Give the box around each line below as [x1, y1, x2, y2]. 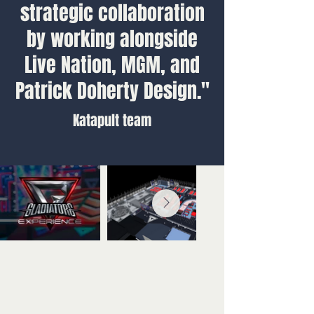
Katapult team [73, 110, 151, 131]
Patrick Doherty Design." [15, 76, 210, 105]
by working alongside [27, 25, 198, 53]
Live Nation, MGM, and [25, 50, 200, 79]
